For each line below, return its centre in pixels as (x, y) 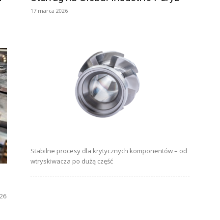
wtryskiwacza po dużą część (72, 161)
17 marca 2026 (49, 11)
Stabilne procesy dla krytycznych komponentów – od (109, 151)
